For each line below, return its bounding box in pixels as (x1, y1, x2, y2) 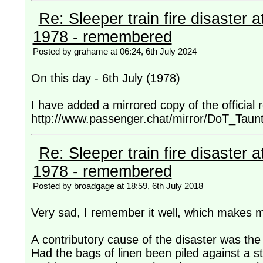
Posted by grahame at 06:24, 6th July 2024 (32, 46, 197, 57)
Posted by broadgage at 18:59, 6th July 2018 (32, 181, 203, 191)
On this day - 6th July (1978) (31, 72, 184, 85)
